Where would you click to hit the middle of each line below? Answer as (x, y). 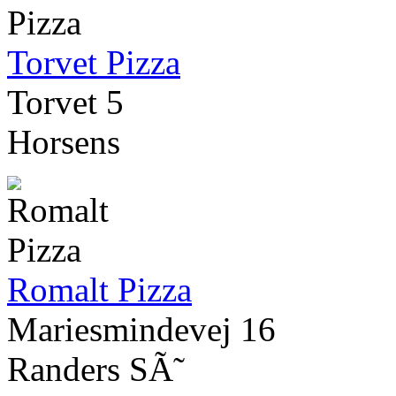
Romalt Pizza (99, 290)
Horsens (64, 142)
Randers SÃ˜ (96, 369)
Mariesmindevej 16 (141, 330)
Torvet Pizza (94, 63)
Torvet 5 (65, 103)
